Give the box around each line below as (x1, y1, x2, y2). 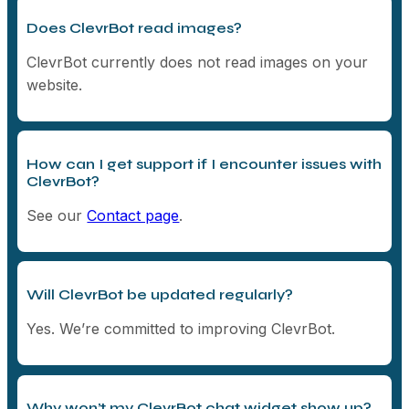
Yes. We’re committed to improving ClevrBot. (26, 320, 336, 339)
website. (26, 75, 83, 94)
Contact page (87, 206, 180, 225)
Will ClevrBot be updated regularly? (26, 286, 294, 304)
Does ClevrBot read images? (26, 18, 243, 37)
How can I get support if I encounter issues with (26, 155, 383, 173)
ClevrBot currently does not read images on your (26, 52, 369, 71)
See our (26, 206, 88, 225)
